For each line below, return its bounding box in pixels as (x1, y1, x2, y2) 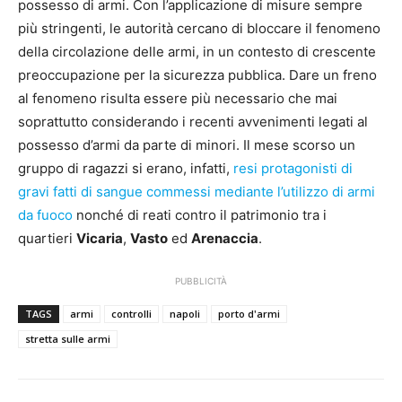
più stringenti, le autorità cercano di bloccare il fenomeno (18, 20, 380, 38)
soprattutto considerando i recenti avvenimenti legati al (18, 113, 368, 131)
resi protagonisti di (230, 160, 353, 178)
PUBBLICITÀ (175, 275, 227, 287)
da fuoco (18, 206, 73, 224)
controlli (111, 307, 152, 321)
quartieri (18, 230, 76, 248)
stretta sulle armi (25, 332, 110, 346)
